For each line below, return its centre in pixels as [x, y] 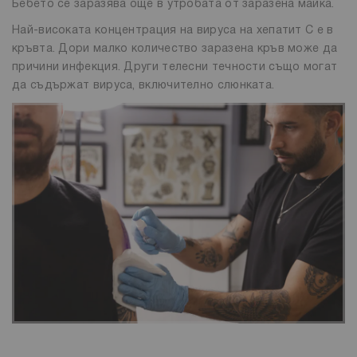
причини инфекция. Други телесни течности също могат [175, 68]
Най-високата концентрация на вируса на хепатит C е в [173, 31]
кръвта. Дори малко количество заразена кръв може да [175, 49]
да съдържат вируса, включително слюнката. [145, 86]
